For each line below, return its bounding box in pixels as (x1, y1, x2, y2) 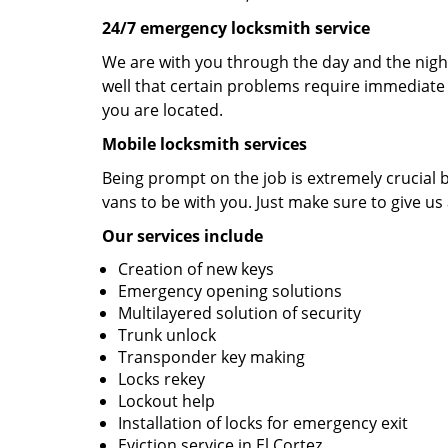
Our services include (102, 225, 263, 247)
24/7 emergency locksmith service (102, 17, 370, 39)
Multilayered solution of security (118, 302, 361, 324)
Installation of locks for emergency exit (118, 412, 408, 434)
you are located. (102, 99, 223, 121)
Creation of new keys (118, 258, 274, 280)
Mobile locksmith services (102, 133, 307, 155)
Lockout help (118, 390, 215, 412)
